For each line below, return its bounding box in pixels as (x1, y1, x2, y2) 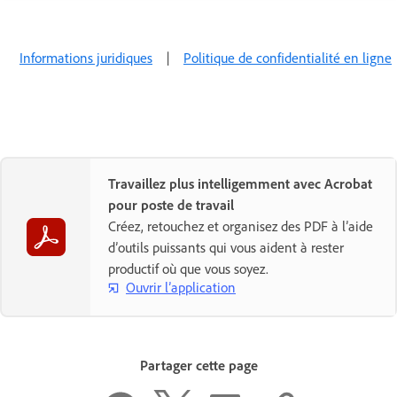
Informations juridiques (19, 48, 152, 66)
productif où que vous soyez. (108, 259, 269, 277)
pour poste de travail (108, 195, 234, 214)
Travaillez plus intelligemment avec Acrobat (108, 174, 372, 192)
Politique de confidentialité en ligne (183, 48, 392, 66)
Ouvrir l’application (126, 278, 236, 297)
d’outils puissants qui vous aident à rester (108, 237, 344, 256)
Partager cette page (139, 355, 258, 374)
